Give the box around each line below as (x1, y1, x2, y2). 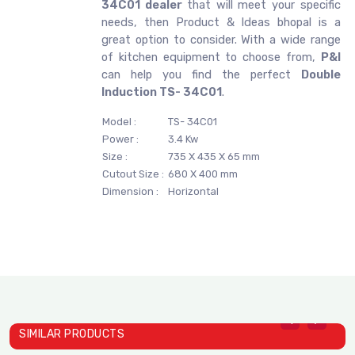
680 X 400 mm (166, 168, 238, 181)
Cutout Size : (102, 168, 164, 181)
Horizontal (166, 185, 219, 198)
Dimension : (102, 185, 158, 198)
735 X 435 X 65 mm (166, 151, 260, 163)
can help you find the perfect (101, 67, 301, 82)
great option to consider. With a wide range (101, 32, 341, 48)
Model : (102, 116, 136, 128)
